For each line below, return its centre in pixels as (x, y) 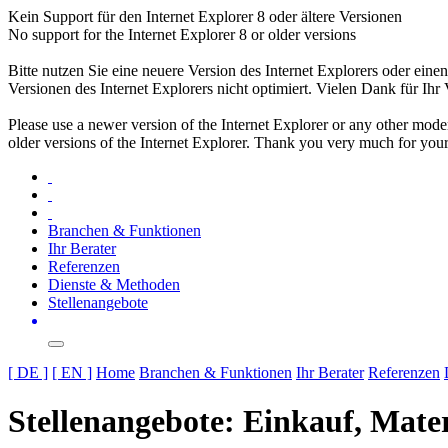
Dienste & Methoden (114, 284)
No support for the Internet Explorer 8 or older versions (182, 34)
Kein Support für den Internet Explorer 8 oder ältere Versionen (205, 16)
